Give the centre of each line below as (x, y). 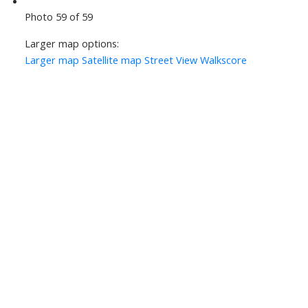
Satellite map (111, 60)
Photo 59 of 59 (58, 17)
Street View (170, 60)
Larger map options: (71, 44)
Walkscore (223, 60)
